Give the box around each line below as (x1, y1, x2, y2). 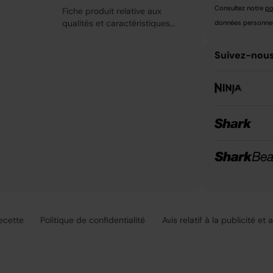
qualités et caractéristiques (62, 18, 171, 29)
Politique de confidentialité (40, 214, 145, 225)
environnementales (62, 30, 137, 41)
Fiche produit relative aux (62, 5, 162, 16)
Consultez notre (214, 4, 265, 12)
